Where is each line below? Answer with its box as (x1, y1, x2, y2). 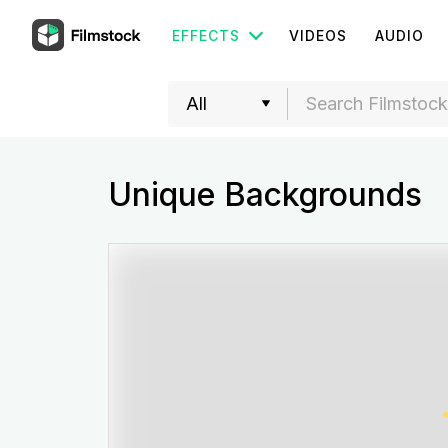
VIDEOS (289, 27, 347, 44)
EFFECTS (172, 27, 240, 44)
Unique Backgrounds (107, 175, 422, 214)
